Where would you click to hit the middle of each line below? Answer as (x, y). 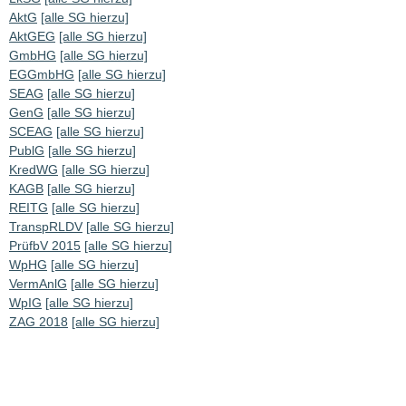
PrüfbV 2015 (45, 246)
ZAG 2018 (39, 322)
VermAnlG (38, 284)
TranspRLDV (46, 227)
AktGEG (32, 37)
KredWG (34, 170)
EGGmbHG (42, 75)
